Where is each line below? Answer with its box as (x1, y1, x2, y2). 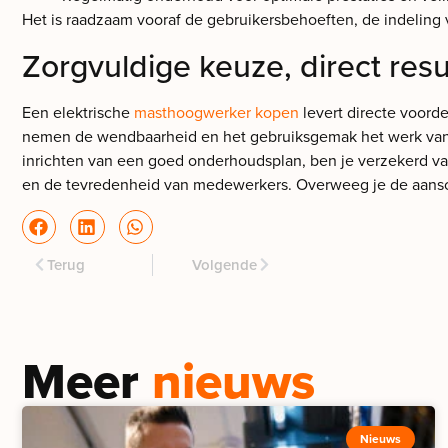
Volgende (192, 253, 257, 275)
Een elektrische (22, 100, 134, 123)
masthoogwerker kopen (134, 100, 299, 123)
